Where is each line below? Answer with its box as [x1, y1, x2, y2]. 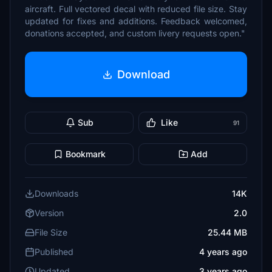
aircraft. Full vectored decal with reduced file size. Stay [25, 4, 247, 14]
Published [35, 246, 73, 257]
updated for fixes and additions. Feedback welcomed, [25, 16, 247, 26]
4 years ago [199, 246, 247, 257]
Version [35, 208, 64, 218]
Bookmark [65, 149, 106, 159]
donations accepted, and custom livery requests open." [25, 28, 245, 38]
